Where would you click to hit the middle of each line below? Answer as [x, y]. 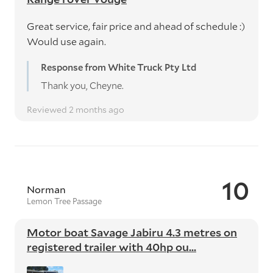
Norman [46, 189]
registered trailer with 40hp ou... [112, 247]
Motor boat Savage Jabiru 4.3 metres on [132, 232]
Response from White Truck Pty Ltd [119, 67]
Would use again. [66, 41]
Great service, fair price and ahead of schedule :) [136, 26]
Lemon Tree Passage [64, 201]
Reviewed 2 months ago [76, 109]
